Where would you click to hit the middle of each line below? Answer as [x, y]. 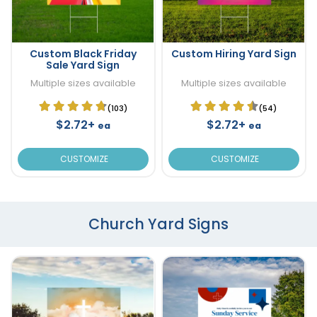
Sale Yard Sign [83, 65]
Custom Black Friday [83, 53]
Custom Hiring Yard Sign [234, 53]
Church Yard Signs [158, 224]
